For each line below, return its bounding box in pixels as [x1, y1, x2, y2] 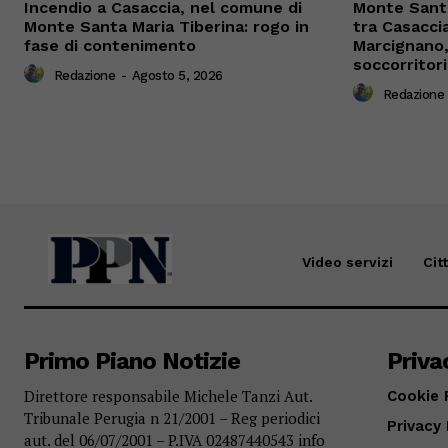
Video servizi [301, 254, 393, 271]
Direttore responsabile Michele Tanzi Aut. [24, 386, 312, 407]
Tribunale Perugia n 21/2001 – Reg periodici [24, 408, 320, 429]
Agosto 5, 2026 [131, 67, 223, 83]
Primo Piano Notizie [24, 347, 240, 376]
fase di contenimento [24, 36, 196, 56]
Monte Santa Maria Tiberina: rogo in [24, 17, 309, 37]
